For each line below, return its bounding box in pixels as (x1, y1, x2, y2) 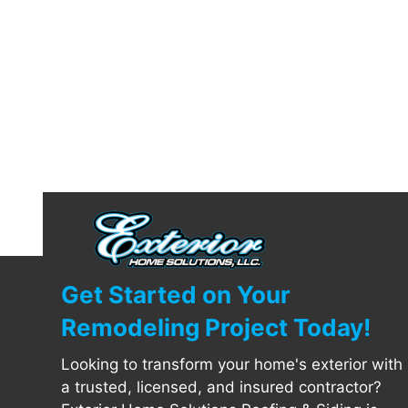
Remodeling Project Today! (61, 313, 371, 342)
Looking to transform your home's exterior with (61, 355, 403, 374)
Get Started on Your (61, 280, 291, 310)
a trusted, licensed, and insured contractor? (61, 378, 382, 397)
